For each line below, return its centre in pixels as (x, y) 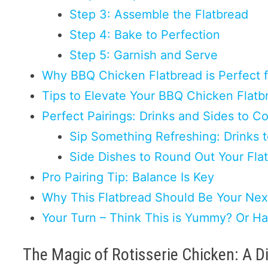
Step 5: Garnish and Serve (144, 55)
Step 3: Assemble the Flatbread (159, 15)
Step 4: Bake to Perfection (145, 35)
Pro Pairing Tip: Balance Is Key (128, 177)
